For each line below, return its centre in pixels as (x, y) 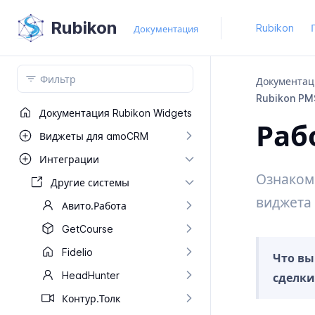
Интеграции (69, 159)
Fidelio (77, 252)
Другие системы (90, 182)
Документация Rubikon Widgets (116, 113)
